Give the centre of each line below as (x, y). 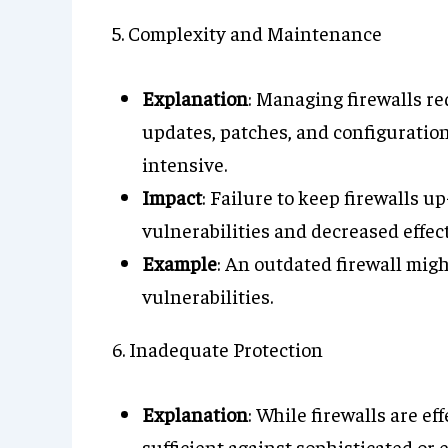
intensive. (184, 163)
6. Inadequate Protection (217, 348)
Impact (172, 196)
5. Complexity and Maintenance (247, 32)
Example (179, 262)
